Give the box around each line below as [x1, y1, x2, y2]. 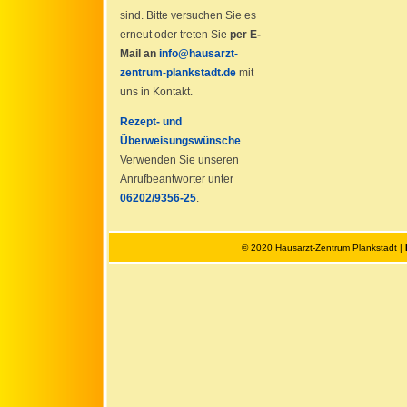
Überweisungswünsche [119, 134, 241, 148]
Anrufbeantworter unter [119, 173, 233, 186]
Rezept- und [119, 115, 182, 129]
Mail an [119, 47, 159, 61]
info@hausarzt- [158, 47, 238, 61]
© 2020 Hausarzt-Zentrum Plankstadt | [241, 242, 405, 253]
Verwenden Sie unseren [119, 154, 239, 167]
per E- [229, 28, 261, 42]
